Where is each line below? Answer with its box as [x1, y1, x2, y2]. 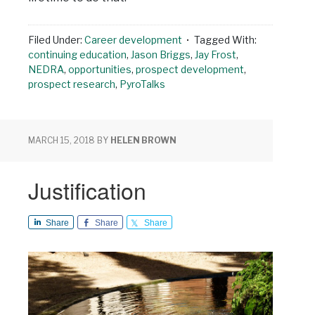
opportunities [68, 63, 131, 76]
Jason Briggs [131, 49, 191, 61]
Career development [84, 34, 182, 46]
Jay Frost [195, 49, 236, 61]
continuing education [28, 49, 127, 61]
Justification [28, 174, 146, 207]
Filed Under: [28, 34, 84, 46]
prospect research [28, 78, 115, 91]
